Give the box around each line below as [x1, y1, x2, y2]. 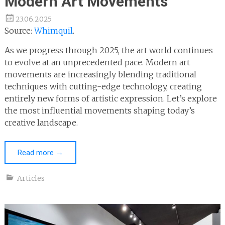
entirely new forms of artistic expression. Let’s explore [4, 93, 217, 103]
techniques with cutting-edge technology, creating [4, 81, 202, 91]
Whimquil [34, 26, 73, 36]
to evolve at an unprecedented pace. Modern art [4, 57, 190, 67]
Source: [4, 26, 34, 36]
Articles [17, 174, 45, 183]
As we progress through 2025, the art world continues [4, 45, 213, 55]
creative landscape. [4, 118, 78, 128]
